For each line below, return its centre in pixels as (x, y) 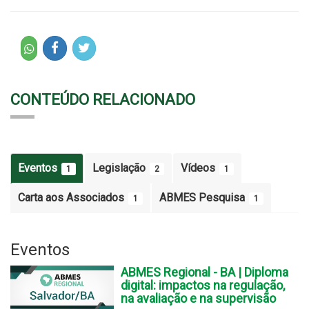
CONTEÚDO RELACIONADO (103, 99)
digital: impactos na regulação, (203, 285)
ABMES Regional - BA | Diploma (205, 272)
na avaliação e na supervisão (198, 298)
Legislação (120, 168)
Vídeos (199, 168)
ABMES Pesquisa (203, 197)
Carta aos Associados (72, 197)
